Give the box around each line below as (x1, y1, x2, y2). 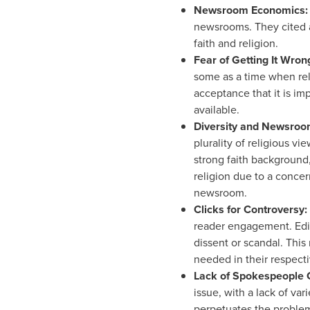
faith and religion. (193, 35, 278, 51)
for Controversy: (226, 201, 307, 217)
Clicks (193, 201, 227, 217)
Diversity (193, 118, 240, 134)
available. (193, 102, 239, 118)
